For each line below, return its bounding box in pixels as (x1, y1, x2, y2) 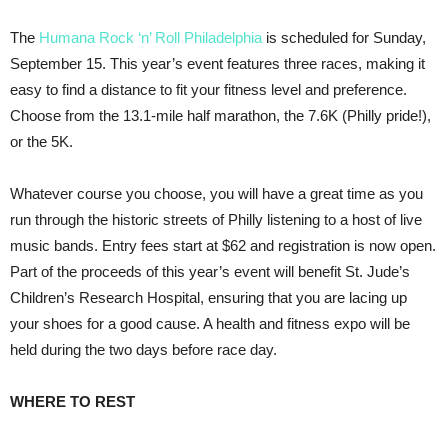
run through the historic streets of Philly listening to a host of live (10, 210, 422, 228)
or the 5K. (10, 132, 77, 150)
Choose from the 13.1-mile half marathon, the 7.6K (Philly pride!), (10, 106, 431, 124)
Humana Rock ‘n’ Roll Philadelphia (39, 28, 262, 46)
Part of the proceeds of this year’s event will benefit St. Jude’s (10, 262, 410, 280)
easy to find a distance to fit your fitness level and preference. (10, 80, 407, 98)
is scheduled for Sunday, (262, 28, 426, 46)
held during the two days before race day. (10, 340, 277, 358)
